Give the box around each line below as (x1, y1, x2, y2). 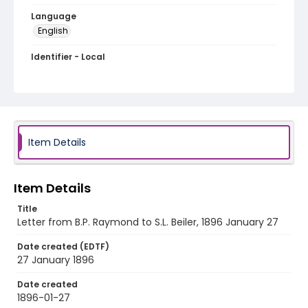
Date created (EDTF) (17, 241, 109, 252)
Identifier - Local (31, 51, 105, 63)
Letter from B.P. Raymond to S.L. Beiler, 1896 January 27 (17, 215, 278, 229)
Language (31, 10, 76, 22)
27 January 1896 (17, 253, 94, 267)
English (38, 25, 68, 36)
